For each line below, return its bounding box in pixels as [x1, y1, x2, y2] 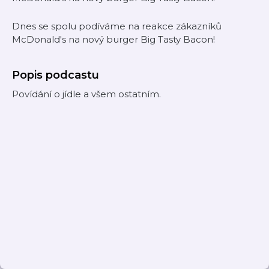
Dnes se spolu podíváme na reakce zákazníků [12, 20, 222, 32]
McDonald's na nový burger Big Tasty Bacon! [12, 34, 215, 45]
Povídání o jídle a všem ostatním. [12, 88, 161, 100]
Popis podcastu [12, 68, 99, 82]
